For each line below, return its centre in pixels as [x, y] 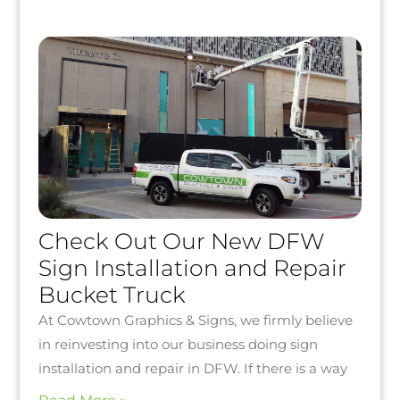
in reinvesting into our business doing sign [178, 344]
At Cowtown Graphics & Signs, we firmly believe [195, 320]
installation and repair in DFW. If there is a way [192, 368]
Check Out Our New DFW [181, 241]
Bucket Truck [112, 294]
